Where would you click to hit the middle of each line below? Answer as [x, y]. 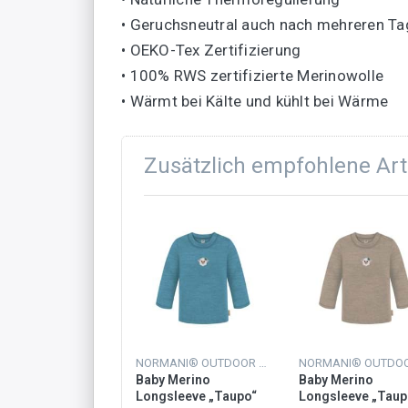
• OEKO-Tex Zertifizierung [211, 51]
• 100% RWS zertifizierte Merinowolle [252, 76]
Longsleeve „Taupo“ [196, 397]
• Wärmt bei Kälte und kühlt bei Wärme [255, 102]
